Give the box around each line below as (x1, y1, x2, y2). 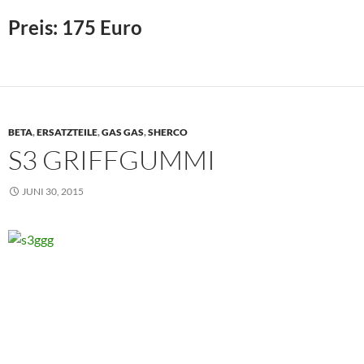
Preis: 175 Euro (8, 15, 142, 40)
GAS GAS (102, 126, 144, 139)
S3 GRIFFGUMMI (8, 143, 215, 177)
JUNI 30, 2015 (22, 185, 84, 198)
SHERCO (148, 126, 188, 139)
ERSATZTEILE (37, 126, 97, 139)
